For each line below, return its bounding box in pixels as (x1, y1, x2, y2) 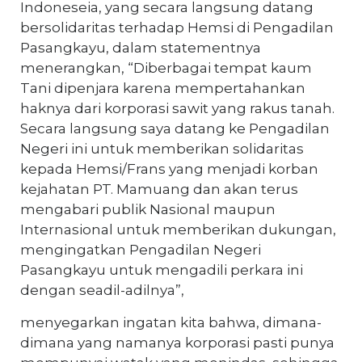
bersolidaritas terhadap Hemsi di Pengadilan (20, 19, 334, 36)
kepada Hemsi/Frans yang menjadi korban (20, 160, 318, 177)
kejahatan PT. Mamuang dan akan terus (20, 180, 298, 197)
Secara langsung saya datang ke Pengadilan (20, 120, 330, 137)
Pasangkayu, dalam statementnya (20, 39, 261, 56)
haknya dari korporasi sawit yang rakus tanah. (20, 99, 335, 116)
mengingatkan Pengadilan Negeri (20, 241, 261, 258)
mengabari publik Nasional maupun (20, 200, 276, 217)
